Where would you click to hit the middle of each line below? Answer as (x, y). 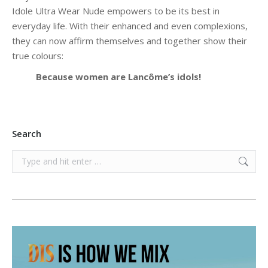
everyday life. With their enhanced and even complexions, (130, 26)
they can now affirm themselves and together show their (130, 41)
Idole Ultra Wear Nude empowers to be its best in (116, 11)
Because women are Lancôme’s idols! (134, 77)
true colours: (38, 56)
